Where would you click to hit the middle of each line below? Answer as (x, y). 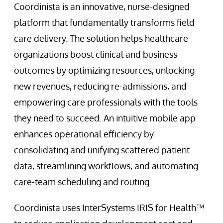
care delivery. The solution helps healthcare (101, 38)
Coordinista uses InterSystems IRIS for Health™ (109, 207)
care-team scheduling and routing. (83, 181)
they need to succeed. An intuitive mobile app (105, 118)
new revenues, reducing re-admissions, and (100, 86)
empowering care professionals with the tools (106, 102)
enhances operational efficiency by (84, 134)
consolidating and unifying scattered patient (102, 150)
